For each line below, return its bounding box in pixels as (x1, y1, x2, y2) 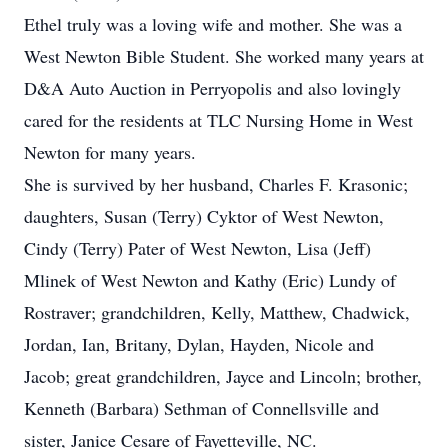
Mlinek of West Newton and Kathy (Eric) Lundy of (24, 268, 396, 292)
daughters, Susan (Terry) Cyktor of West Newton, (24, 204, 384, 228)
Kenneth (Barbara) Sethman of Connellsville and (24, 396, 379, 420)
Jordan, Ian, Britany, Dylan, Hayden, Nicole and (24, 332, 374, 356)
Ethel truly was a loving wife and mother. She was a (24, 12, 402, 36)
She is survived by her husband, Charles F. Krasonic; (24, 172, 408, 196)
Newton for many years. (24, 140, 196, 164)
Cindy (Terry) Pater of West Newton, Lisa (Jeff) (24, 236, 371, 260)
